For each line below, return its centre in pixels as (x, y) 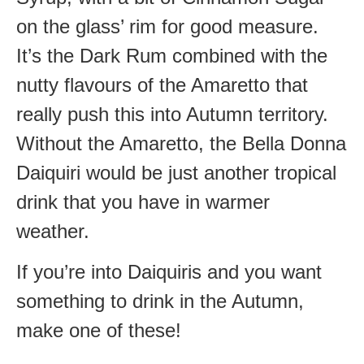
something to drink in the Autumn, (160, 301)
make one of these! (99, 331)
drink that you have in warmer (143, 201)
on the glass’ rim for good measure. (167, 26)
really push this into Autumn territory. (172, 114)
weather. (56, 231)
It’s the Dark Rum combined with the (172, 55)
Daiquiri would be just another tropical (176, 172)
